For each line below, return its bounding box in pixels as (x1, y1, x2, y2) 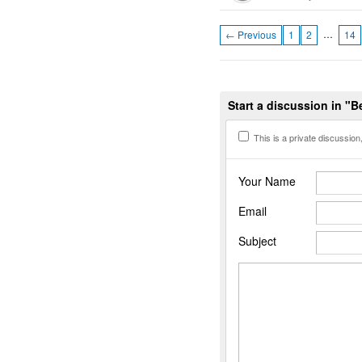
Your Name (238, 172, 296, 189)
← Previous (225, 27, 276, 42)
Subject (238, 232, 276, 249)
